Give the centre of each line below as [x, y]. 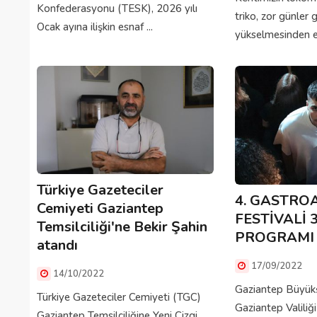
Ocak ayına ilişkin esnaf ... [95, 27]
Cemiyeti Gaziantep [100, 209]
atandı [57, 246]
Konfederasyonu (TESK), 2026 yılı [117, 9]
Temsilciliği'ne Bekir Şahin [122, 227]
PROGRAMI [274, 237]
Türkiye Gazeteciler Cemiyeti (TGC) [119, 298]
